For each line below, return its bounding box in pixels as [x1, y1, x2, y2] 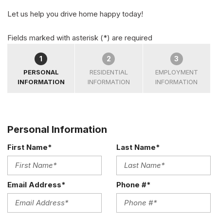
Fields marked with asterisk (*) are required [7, 33, 152, 42]
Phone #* [116, 180, 151, 189]
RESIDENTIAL [89, 68, 128, 76]
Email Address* [7, 180, 66, 189]
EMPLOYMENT [155, 68, 198, 76]
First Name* [7, 142, 52, 152]
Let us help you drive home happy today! [7, 9, 143, 18]
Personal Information [7, 123, 107, 135]
